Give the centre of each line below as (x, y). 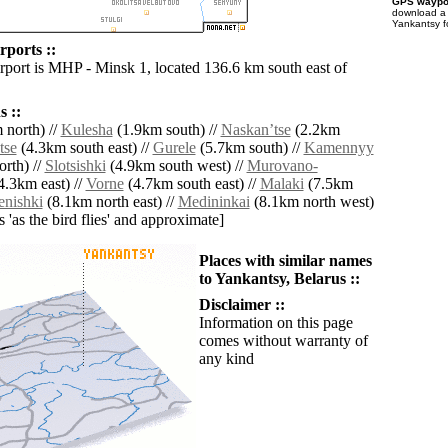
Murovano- (282, 166)
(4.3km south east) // (84, 148)
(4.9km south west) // (176, 166)
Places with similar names (285, 261)
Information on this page (275, 323)
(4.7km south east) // (191, 184)
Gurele (174, 148)
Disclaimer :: (241, 305)
